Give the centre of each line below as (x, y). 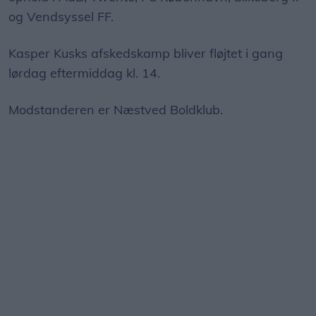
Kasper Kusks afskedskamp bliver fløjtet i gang (146, 54)
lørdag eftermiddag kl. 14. (86, 73)
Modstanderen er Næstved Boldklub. (117, 110)
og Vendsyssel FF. (61, 17)
